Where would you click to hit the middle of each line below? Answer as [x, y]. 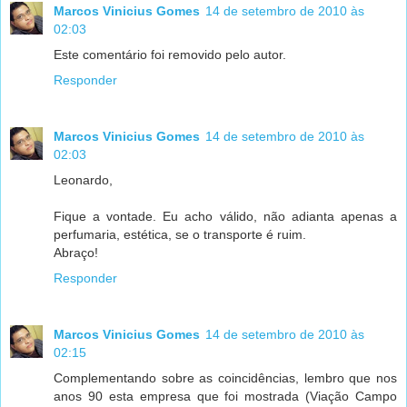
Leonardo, [83, 180]
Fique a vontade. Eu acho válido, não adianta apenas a [225, 217]
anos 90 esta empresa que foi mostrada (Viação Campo [225, 397]
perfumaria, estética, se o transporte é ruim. [180, 235]
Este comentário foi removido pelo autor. [170, 55]
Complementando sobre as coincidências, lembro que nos [225, 378]
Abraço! [76, 253]
